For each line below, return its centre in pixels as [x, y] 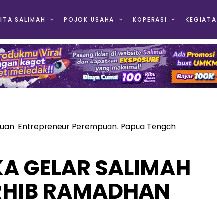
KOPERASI [150, 20]
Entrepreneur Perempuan [67, 127]
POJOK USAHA [89, 20]
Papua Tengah [148, 127]
